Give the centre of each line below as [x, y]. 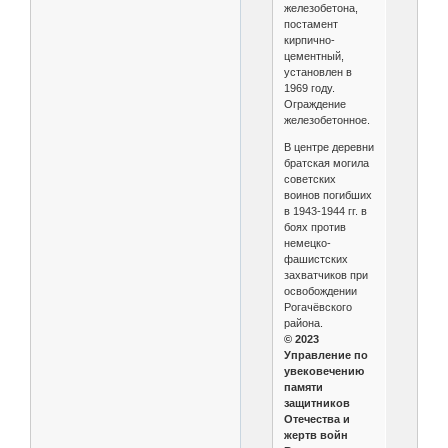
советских [309, 178]
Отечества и [316, 418]
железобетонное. [328, 119]
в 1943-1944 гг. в [325, 210]
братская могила [326, 162]
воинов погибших [327, 194]
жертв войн [315, 434]
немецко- [307, 242]
